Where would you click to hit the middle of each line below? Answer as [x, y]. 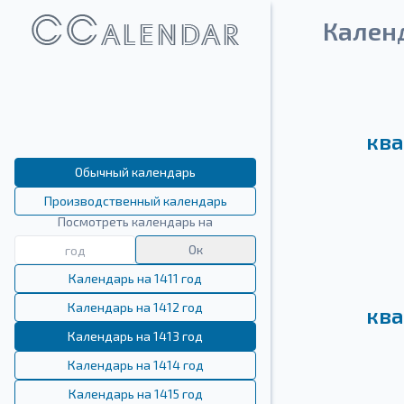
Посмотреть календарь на [135, 221]
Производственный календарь [135, 201]
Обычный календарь [135, 172]
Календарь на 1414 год [135, 365]
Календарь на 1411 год [135, 278]
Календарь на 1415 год [135, 394]
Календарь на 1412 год [135, 307]
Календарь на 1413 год [135, 336]
